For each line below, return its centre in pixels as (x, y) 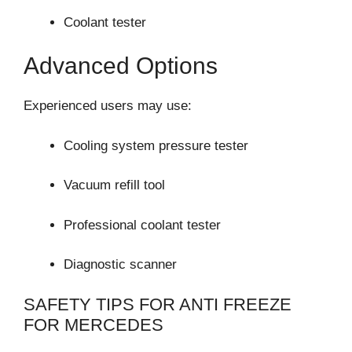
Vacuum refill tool (114, 185)
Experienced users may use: (108, 106)
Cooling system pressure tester (156, 145)
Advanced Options (121, 66)
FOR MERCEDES (93, 324)
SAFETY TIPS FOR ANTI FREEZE (158, 304)
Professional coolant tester (142, 225)
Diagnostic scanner (120, 265)
